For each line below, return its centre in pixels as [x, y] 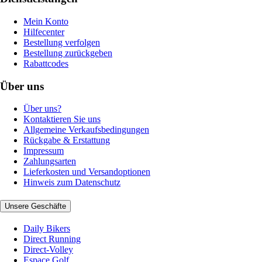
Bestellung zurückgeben [68, 53]
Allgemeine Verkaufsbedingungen [86, 130]
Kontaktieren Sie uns [62, 119]
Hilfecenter [44, 32]
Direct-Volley [48, 249]
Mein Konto [46, 21]
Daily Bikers [47, 228]
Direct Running [52, 239]
